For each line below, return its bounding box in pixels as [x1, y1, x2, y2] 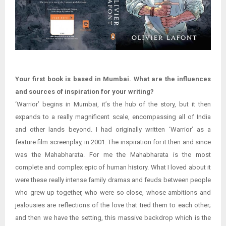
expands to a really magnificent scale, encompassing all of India [15, 113, 211, 121]
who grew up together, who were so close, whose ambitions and [15, 189, 211, 197]
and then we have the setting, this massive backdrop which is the [15, 214, 211, 222]
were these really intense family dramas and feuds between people [15, 176, 211, 184]
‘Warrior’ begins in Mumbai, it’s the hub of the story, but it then [15, 100, 211, 108]
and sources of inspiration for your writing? [15, 88, 154, 96]
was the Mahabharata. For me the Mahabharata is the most [15, 151, 211, 159]
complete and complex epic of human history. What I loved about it [15, 163, 211, 172]
